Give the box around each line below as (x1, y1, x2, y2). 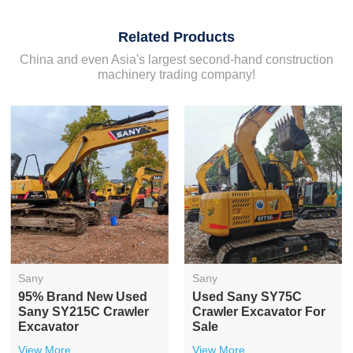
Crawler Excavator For (191, 304, 325, 318)
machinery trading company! (97, 68, 255, 82)
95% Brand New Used (18, 289, 148, 303)
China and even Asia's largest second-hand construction (19, 53, 333, 67)
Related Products (117, 29, 235, 46)
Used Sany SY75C (191, 289, 302, 303)
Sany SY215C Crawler (18, 304, 150, 318)
